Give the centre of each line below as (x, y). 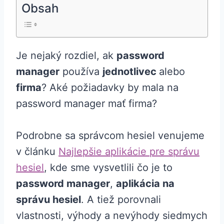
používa (81, 72)
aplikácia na (145, 184)
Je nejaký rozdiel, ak (66, 56)
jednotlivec (131, 72)
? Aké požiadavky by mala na (110, 88)
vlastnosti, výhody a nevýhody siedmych (112, 216)
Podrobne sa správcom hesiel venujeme (110, 136)
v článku (37, 152)
